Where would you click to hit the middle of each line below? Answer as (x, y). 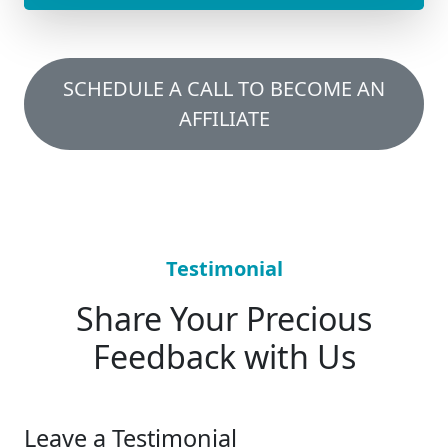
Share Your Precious (224, 318)
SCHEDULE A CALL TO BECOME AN (224, 88)
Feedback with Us (224, 356)
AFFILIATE (224, 118)
